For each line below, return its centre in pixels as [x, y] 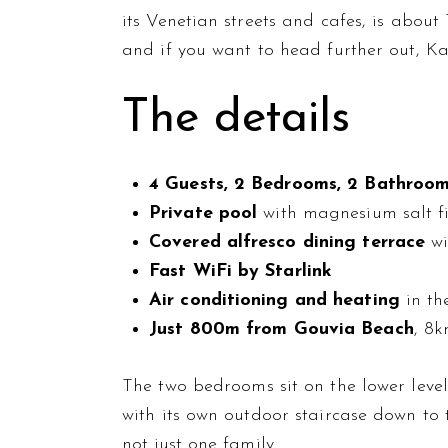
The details [236, 120]
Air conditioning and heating [274, 300]
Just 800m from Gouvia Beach [281, 329]
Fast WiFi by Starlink [241, 271]
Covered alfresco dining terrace [287, 242]
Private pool [203, 213]
